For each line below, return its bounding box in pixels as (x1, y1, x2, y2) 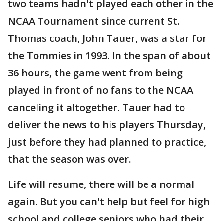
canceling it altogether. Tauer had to (8, 101, 185, 114)
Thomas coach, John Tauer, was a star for (8, 32, 207, 45)
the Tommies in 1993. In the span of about (8, 49, 211, 63)
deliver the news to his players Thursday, (8, 118, 206, 132)
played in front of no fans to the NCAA (8, 83, 193, 97)
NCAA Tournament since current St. (8, 14, 180, 28)
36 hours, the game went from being (8, 66, 183, 80)
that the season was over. (8, 152, 131, 166)
